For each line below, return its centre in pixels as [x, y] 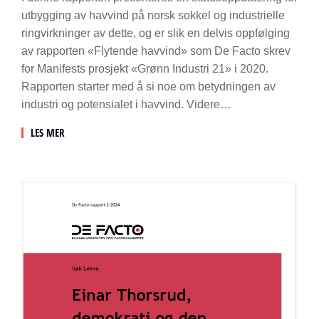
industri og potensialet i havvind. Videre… [126, 104]
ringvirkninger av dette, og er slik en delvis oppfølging [156, 33]
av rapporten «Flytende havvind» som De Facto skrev [156, 51]
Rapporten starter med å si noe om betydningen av [148, 86]
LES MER [48, 132]
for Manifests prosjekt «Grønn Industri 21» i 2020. [145, 68]
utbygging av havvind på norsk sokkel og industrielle [153, 15]
